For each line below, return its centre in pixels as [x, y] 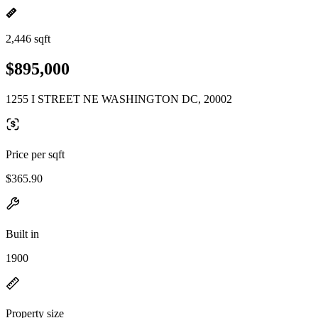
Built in [22, 234]
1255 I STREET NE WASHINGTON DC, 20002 [119, 99]
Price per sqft [35, 154]
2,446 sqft [28, 39]
